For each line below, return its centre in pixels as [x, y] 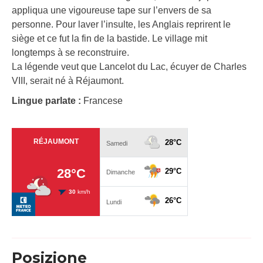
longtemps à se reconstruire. [70, 53]
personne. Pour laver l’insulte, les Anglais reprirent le [121, 25]
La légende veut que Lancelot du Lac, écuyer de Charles [129, 67]
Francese [103, 101]
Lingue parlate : [48, 101]
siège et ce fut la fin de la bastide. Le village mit [109, 39]
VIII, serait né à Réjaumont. [68, 81]
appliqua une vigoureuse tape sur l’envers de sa [112, 11]
